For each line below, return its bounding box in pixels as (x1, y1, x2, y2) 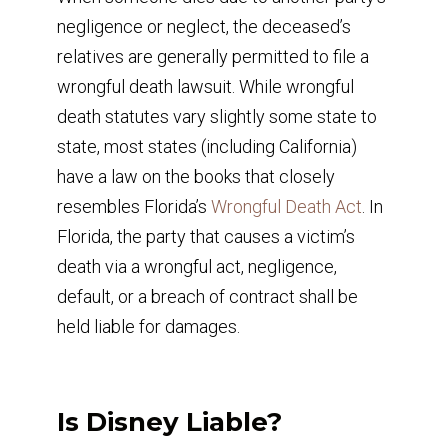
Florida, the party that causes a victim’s (56, 225, 355, 247)
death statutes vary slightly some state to (56, 105, 377, 127)
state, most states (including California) (56, 135, 357, 157)
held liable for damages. (56, 315, 240, 337)
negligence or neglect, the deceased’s (56, 15, 351, 37)
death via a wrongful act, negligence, (56, 255, 337, 277)
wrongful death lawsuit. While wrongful (56, 75, 354, 97)
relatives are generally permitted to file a (56, 45, 369, 67)
